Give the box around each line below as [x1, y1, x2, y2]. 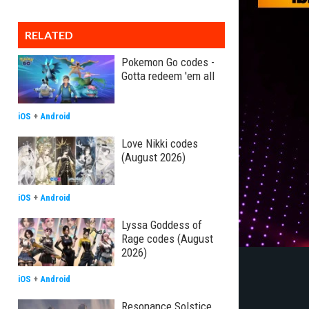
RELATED [25, 28, 73, 41]
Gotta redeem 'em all [121, 69, 215, 83]
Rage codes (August [121, 232, 213, 246]
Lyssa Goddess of [121, 218, 202, 232]
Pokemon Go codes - [121, 55, 215, 69]
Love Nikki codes [121, 137, 198, 150]
